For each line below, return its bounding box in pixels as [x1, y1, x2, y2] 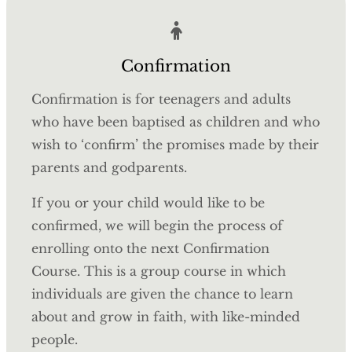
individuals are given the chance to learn [31, 286, 293, 302]
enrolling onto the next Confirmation [31, 240, 269, 257]
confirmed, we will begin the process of [31, 218, 283, 234]
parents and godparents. [31, 159, 187, 176]
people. [31, 332, 78, 348]
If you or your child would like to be [31, 195, 265, 211]
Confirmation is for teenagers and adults [31, 91, 291, 108]
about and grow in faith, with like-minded [31, 309, 300, 325]
